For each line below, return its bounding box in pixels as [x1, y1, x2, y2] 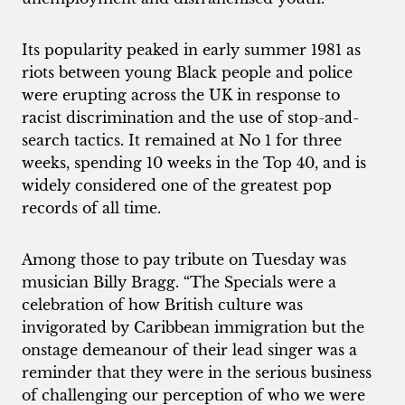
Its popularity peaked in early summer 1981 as [22, 40, 361, 59]
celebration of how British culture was [22, 295, 303, 314]
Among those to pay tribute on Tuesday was [22, 250, 346, 268]
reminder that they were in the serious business [22, 363, 372, 381]
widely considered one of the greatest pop [22, 175, 332, 194]
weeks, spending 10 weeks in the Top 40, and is [22, 153, 366, 172]
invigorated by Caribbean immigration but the [22, 317, 364, 336]
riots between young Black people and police [22, 62, 353, 81]
